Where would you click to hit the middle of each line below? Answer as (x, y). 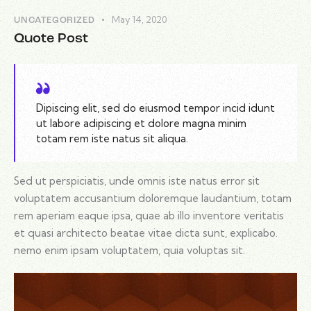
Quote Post (51, 39)
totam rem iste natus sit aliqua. (112, 138)
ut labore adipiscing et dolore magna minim (141, 123)
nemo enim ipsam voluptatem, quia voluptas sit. (129, 251)
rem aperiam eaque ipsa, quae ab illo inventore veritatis (149, 216)
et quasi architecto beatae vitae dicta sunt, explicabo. (146, 233)
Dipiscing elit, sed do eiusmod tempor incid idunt (155, 108)
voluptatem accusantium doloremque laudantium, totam (153, 199)
